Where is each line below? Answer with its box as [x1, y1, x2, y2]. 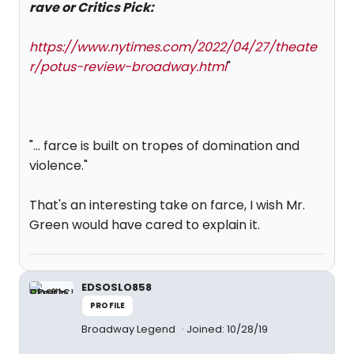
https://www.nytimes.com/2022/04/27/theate [29, 38, 317, 56]
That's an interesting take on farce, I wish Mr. [29, 196, 305, 214]
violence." [29, 156, 88, 175]
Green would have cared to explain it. [29, 216, 260, 234]
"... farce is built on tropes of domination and [29, 137, 299, 155]
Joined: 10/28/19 [186, 322, 268, 337]
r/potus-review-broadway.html [29, 58, 227, 76]
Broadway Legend [81, 322, 178, 337]
